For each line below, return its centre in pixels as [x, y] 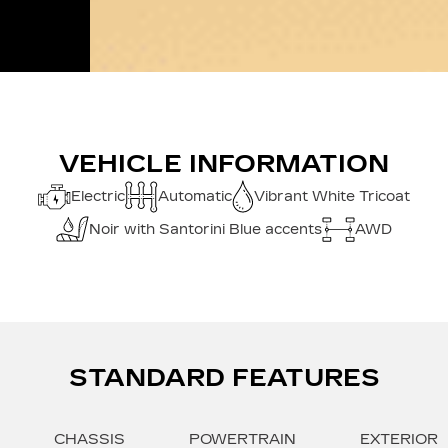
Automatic [195, 196]
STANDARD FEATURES [224, 378]
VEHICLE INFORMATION [224, 164]
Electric [98, 196]
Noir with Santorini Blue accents [205, 229]
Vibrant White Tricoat [332, 196]
